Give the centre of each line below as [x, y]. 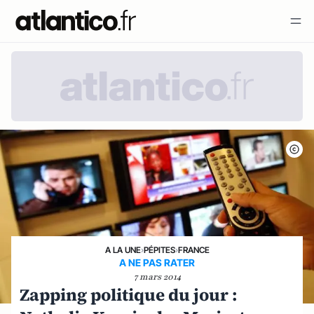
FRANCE [193, 250]
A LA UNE [123, 250]
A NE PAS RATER [157, 262]
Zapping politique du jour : [128, 294]
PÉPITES [159, 250]
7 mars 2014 [157, 277]
